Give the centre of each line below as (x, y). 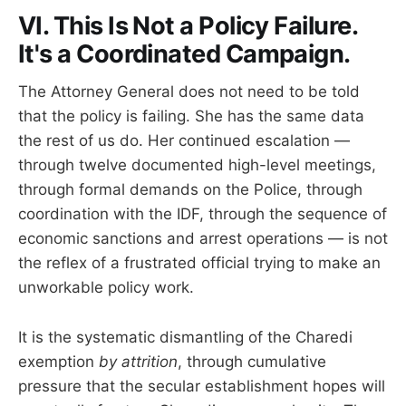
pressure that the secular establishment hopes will (202, 386)
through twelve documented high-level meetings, (197, 165)
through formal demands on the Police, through (190, 190)
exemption (58, 361)
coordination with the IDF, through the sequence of (203, 214)
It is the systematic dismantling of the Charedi (185, 337)
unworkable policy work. (106, 288)
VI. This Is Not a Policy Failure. (188, 25)
